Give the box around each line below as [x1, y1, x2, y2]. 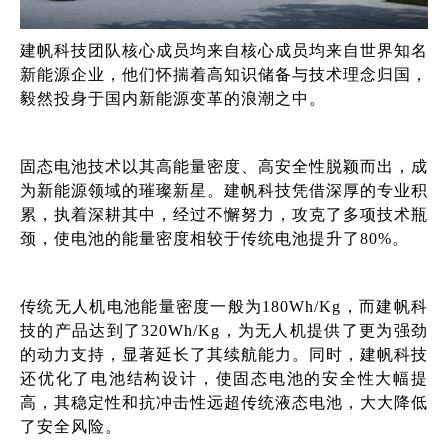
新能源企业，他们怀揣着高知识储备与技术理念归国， [20, 65, 428, 83]
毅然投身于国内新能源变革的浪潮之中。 [20, 89, 326, 107]
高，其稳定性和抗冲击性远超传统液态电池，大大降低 [20, 393, 428, 411]
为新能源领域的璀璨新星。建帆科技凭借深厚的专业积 [20, 181, 428, 199]
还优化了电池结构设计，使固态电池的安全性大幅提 [20, 369, 428, 387]
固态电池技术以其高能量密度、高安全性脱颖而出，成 [20, 157, 428, 175]
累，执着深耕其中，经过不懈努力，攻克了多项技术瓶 [20, 205, 428, 223]
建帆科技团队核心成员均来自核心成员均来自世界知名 [20, 41, 428, 59]
